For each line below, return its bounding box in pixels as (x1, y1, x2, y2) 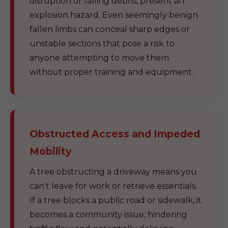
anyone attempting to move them (30, 53, 169, 63)
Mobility (30, 145, 71, 157)
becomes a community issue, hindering (30, 210, 187, 219)
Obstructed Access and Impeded (30, 128, 200, 140)
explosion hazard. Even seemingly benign (30, 10, 198, 20)
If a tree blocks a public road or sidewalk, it (30, 195, 202, 205)
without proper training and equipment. (30, 67, 193, 77)
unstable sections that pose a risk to (30, 39, 175, 48)
